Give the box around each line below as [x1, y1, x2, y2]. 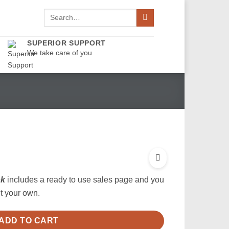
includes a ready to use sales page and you [5, 175, 164, 185]
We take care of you [27, 48, 92, 57]
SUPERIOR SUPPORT [27, 38, 106, 47]
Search [43, 10, 66, 17]
